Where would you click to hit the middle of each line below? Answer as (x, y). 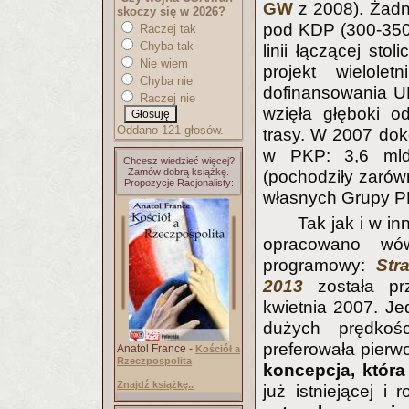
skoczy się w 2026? (171, 11)
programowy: (320, 265)
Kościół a (218, 349)
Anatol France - (156, 349)
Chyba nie (164, 81)
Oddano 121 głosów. (170, 130)
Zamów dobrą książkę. (178, 172)
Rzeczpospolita (154, 361)
